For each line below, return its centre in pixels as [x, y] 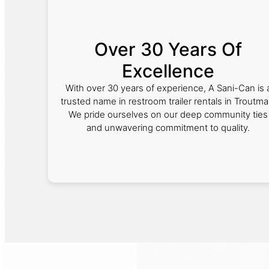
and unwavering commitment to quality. [168, 128]
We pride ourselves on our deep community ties [168, 114]
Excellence [168, 71]
